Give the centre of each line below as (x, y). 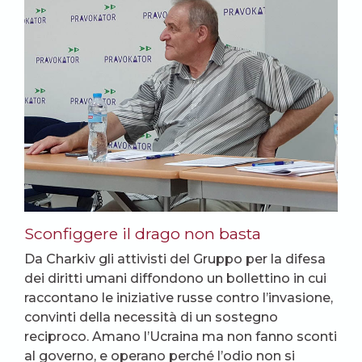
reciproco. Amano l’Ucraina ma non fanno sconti (181, 336)
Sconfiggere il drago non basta (143, 233)
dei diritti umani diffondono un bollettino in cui (175, 278)
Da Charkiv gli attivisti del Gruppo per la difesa (175, 259)
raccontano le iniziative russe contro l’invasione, (179, 297)
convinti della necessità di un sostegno (151, 317)
